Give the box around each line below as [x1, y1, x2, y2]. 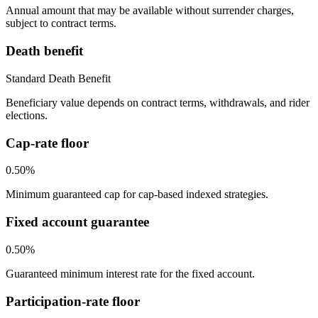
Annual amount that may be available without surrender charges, [6, 4, 294, 17]
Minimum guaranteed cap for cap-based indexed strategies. [6, 188, 268, 201]
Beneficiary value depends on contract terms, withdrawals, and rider [6, 96, 309, 109]
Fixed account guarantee [6, 214, 149, 230]
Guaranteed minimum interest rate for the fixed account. [6, 267, 255, 280]
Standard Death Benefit [6, 72, 111, 84]
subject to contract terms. [6, 17, 116, 30]
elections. [6, 109, 48, 121]
